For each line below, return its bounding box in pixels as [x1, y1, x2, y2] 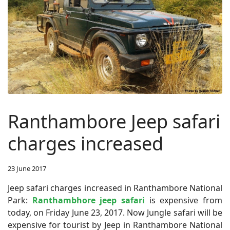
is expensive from [145, 194, 223, 206]
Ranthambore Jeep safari [8, 108, 220, 134]
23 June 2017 [8, 163, 46, 173]
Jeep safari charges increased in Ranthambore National [8, 182, 222, 194]
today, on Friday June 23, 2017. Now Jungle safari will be [8, 206, 222, 218]
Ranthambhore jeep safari [32, 194, 145, 206]
